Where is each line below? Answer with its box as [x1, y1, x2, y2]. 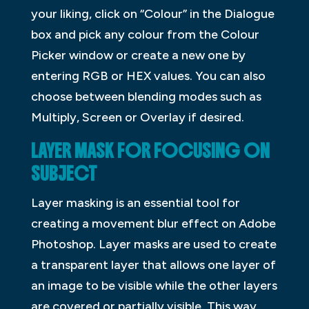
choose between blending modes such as [30, 89, 261, 105]
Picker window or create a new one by [30, 48, 246, 63]
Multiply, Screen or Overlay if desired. [30, 110, 244, 126]
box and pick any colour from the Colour [30, 27, 259, 43]
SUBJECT [30, 162, 97, 186]
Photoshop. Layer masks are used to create [30, 237, 277, 252]
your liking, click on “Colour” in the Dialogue [30, 6, 275, 22]
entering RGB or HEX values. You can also [30, 68, 266, 84]
